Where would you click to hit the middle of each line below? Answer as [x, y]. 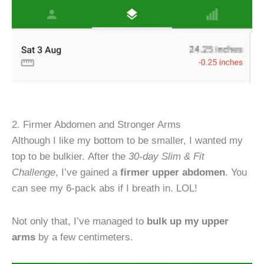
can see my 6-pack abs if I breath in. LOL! [105, 188]
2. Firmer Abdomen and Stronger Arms [96, 124]
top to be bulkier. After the [70, 156]
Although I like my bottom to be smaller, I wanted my [127, 140]
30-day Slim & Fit [166, 156]
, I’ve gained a [86, 172]
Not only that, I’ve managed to [79, 221]
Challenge [34, 172]
